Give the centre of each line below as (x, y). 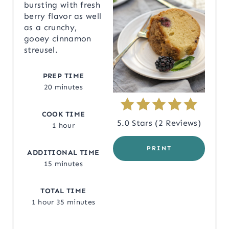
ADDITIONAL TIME (63, 153)
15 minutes (63, 164)
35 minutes (76, 202)
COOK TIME (63, 114)
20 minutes (63, 87)
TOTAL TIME (63, 191)
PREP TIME (63, 76)
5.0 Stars (135, 123)
